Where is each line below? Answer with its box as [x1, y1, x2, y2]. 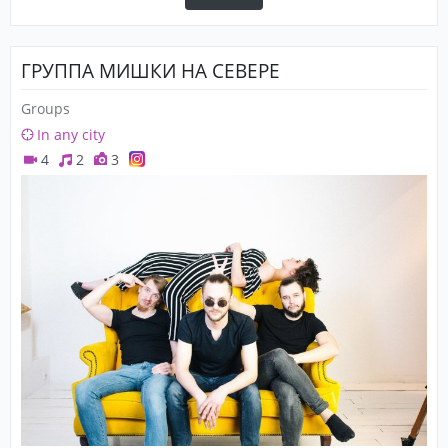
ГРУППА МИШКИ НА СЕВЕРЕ [21, 57, 280, 84]
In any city [37, 125, 105, 144]
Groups [21, 99, 70, 118]
